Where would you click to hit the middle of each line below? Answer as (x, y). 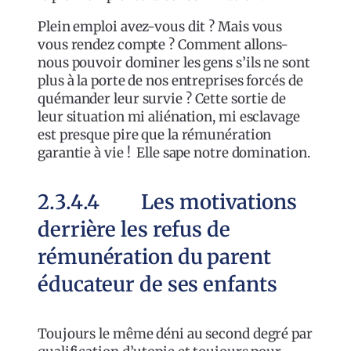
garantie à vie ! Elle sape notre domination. (174, 152)
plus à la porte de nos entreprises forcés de (170, 80)
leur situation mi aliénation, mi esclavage (169, 116)
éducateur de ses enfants (157, 284)
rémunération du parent (154, 257)
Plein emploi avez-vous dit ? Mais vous (160, 26)
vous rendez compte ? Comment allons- (163, 44)
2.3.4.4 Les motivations (167, 202)
